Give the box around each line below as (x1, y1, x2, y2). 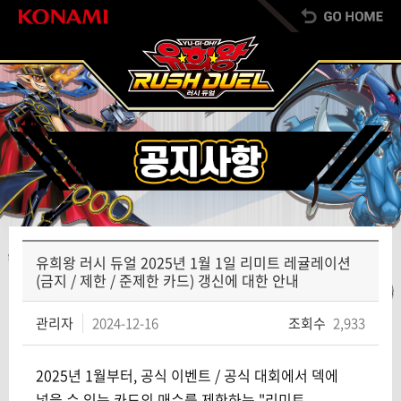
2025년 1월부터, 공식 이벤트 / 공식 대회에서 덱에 (36, 363, 338, 386)
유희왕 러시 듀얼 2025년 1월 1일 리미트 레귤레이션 (36, 251, 351, 273)
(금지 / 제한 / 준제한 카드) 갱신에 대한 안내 (36, 269, 299, 291)
